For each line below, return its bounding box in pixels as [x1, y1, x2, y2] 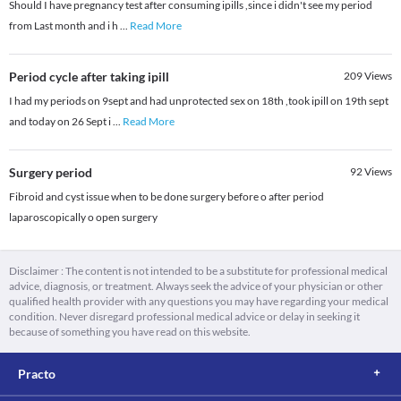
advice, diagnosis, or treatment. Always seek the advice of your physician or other [9, 279, 383, 294]
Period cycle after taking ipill [9, 69, 169, 85]
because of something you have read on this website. [9, 325, 251, 339]
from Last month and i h [9, 19, 120, 33]
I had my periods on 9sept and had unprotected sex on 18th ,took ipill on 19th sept [9, 94, 388, 108]
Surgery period [9, 165, 92, 181]
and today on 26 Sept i [9, 115, 113, 129]
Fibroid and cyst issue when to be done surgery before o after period [9, 190, 324, 204]
